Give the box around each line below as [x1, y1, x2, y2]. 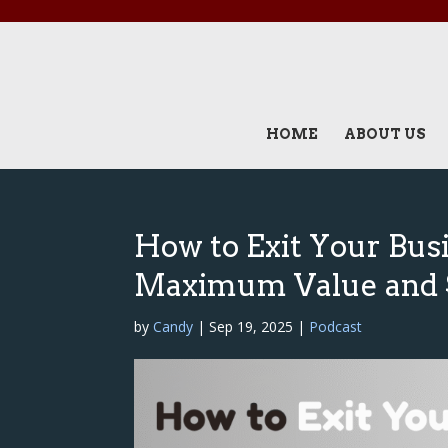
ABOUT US [343, 126, 426, 142]
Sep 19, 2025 [209, 317, 294, 336]
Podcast [309, 317, 363, 336]
